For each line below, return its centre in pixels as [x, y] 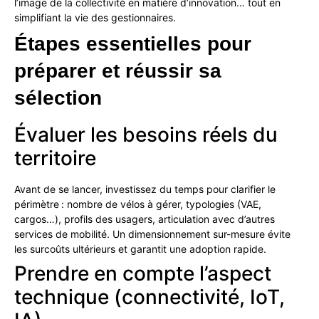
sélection [58, 98]
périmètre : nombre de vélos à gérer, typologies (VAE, [138, 204]
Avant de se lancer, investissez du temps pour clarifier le [145, 189]
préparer [55, 71]
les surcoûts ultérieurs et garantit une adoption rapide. [140, 249]
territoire [55, 158]
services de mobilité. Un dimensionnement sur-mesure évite [152, 234]
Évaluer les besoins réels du [146, 135]
